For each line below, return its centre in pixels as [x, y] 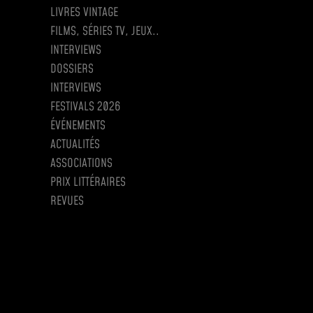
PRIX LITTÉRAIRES [88, 183]
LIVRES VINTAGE [84, 13]
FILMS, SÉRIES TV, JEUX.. [105, 32]
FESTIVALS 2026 [85, 107]
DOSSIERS [72, 70]
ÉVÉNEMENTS [78, 126]
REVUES [67, 202]
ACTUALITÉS [75, 145]
